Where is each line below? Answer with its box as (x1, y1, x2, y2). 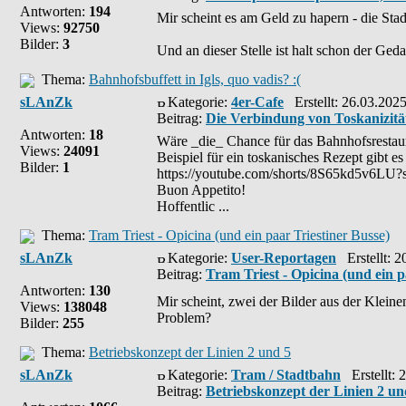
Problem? (157, 310, 211, 325)
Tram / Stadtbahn (231, 367, 341, 382)
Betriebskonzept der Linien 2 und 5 (89, 344, 291, 360)
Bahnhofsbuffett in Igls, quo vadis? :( (89, 72, 301, 87)
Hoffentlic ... (157, 198, 229, 214)
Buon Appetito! (157, 182, 246, 198)
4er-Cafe (231, 94, 284, 110)
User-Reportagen (231, 250, 336, 266)
